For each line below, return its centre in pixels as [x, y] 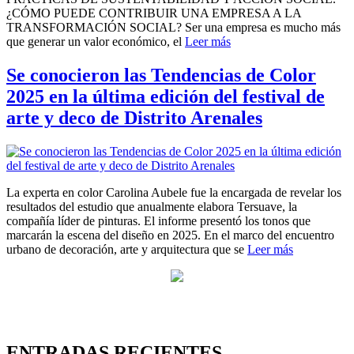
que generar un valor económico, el [96, 41]
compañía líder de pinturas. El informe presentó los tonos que [158, 220]
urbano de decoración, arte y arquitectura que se [127, 249]
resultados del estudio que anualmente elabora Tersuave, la [152, 206]
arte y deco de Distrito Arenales [134, 117]
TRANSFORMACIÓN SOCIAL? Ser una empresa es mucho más [173, 27]
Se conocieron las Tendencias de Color [161, 75]
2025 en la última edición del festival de [166, 96]
